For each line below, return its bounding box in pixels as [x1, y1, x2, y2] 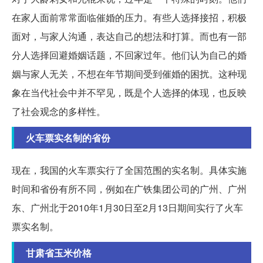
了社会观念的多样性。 [12, 104, 106, 118]
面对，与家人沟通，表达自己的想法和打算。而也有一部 [12, 29, 247, 43]
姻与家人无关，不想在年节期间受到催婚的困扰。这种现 [12, 66, 247, 80]
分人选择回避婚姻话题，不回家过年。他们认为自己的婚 [12, 48, 247, 62]
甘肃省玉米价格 [26, 245, 92, 259]
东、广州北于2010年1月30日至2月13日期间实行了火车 [12, 200, 243, 214]
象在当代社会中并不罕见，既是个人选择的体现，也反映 [12, 85, 247, 99]
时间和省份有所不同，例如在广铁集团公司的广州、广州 [12, 181, 247, 195]
